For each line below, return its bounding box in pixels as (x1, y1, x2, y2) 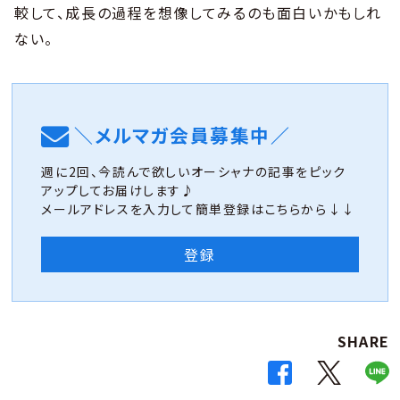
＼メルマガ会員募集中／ (74, 121, 291, 148)
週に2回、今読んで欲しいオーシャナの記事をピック (41, 162, 346, 180)
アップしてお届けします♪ (41, 180, 196, 199)
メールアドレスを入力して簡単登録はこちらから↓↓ (41, 199, 355, 218)
